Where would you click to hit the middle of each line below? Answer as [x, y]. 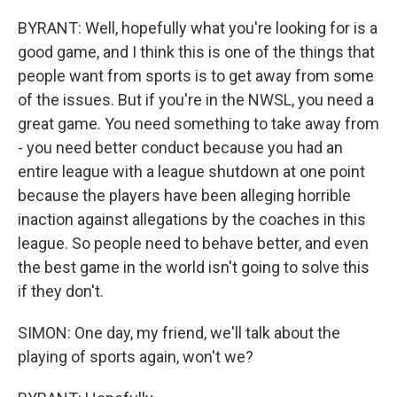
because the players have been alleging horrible [184, 195]
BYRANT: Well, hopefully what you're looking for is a [198, 27]
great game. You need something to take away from [198, 123]
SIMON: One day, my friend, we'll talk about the [179, 332]
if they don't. [61, 291]
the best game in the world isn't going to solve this [194, 267]
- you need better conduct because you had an [180, 147]
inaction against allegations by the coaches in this [192, 219]
